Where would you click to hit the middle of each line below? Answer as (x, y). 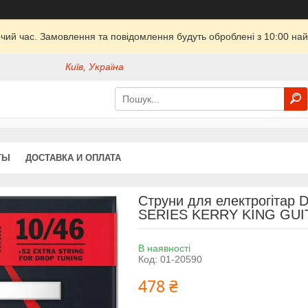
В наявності (164, 248)
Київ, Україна (95, 67)
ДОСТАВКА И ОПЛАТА (73, 157)
